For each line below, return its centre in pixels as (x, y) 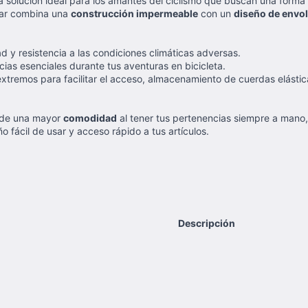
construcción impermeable (134, 13)
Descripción (206, 223)
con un (216, 13)
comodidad (90, 118)
